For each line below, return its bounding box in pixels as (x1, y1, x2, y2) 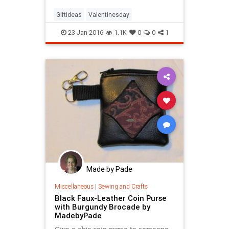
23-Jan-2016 (66, 28, 103, 37)
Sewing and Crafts (98, 182, 148, 191)
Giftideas (56, 11, 82, 19)
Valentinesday (88, 11, 129, 19)
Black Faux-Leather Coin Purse (54, 193, 167, 203)
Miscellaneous (54, 182, 94, 191)
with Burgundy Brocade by (54, 202, 150, 212)
